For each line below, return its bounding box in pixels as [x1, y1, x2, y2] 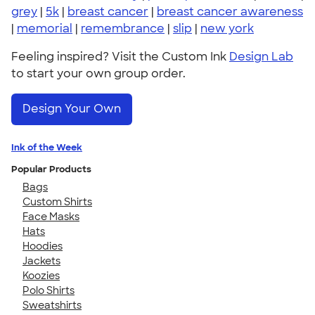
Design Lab [229, 49, 293, 64]
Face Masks [22, 210, 79, 223]
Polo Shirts [22, 283, 75, 297]
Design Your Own [22, 101, 121, 117]
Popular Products [11, 162, 91, 175]
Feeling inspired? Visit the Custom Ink [11, 49, 229, 64]
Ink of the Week [11, 141, 82, 153]
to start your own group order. [11, 66, 186, 81]
